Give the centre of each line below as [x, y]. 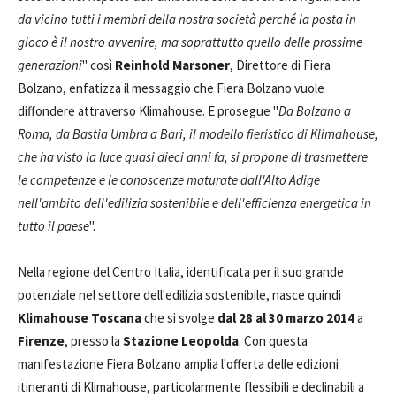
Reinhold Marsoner [172, 65]
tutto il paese [53, 226]
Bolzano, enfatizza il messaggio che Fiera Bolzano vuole [171, 88]
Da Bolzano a [315, 111]
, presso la [94, 341]
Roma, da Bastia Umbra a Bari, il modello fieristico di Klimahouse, [198, 134]
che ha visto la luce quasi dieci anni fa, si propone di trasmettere [193, 157]
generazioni [50, 65]
